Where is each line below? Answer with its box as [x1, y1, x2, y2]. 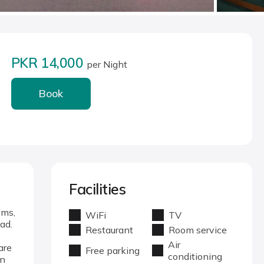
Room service [168, 224, 227, 236]
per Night [86, 58, 127, 70]
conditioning [167, 250, 222, 262]
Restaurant [85, 224, 134, 236]
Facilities [69, 180, 126, 198]
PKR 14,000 [11, 54, 87, 71]
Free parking [85, 245, 140, 256]
